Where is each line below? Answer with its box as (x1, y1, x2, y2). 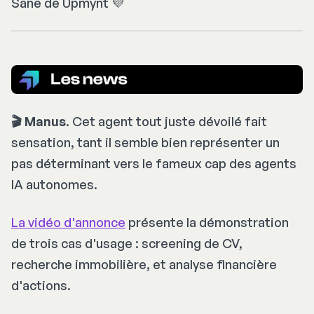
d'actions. (11, 278, 71, 294)
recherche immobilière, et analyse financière (11, 257, 277, 273)
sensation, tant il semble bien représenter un (11, 135, 280, 151)
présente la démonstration (125, 214, 289, 231)
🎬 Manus (11, 114, 66, 130)
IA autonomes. (11, 177, 97, 193)
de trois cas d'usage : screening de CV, (11, 235, 243, 252)
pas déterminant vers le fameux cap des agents (11, 156, 296, 172)
